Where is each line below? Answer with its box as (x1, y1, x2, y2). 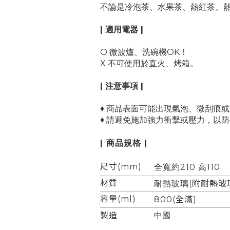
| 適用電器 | (100, 25, 143, 34)
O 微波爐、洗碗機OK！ (100, 47, 188, 57)
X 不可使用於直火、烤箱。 (100, 59, 198, 68)
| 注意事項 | (100, 81, 143, 91)
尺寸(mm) (100, 162, 142, 171)
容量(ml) (100, 194, 136, 204)
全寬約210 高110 (154, 162, 220, 172)
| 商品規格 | (100, 138, 147, 148)
